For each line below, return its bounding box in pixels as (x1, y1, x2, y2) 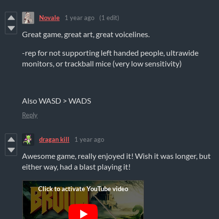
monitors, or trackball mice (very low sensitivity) (22, 58, 182, 68)
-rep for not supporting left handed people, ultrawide (22, 47, 198, 57)
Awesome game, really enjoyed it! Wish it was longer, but (22, 151, 211, 160)
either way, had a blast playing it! (22, 161, 131, 171)
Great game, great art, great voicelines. (22, 29, 150, 39)
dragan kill (39, 135, 69, 144)
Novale (39, 14, 60, 22)
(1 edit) (99, 14, 119, 22)
